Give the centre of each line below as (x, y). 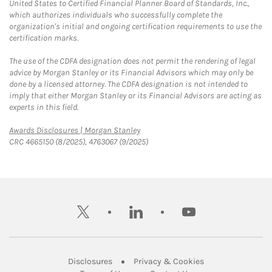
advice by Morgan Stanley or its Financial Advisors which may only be (131, 73)
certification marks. (44, 38)
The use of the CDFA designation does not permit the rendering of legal (132, 61)
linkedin (154, 205)
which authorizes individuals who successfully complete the (116, 15)
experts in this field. (44, 107)
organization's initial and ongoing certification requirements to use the (135, 26)
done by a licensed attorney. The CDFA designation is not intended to (128, 84)
